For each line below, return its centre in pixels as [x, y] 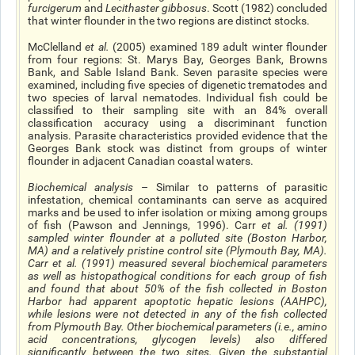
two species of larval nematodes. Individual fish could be [177, 97]
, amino [310, 326]
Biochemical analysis [81, 187]
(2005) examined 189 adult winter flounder [218, 47]
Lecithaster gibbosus [156, 8]
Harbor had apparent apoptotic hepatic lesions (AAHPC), [177, 301]
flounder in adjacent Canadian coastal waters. [141, 161]
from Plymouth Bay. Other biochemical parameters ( [153, 326]
